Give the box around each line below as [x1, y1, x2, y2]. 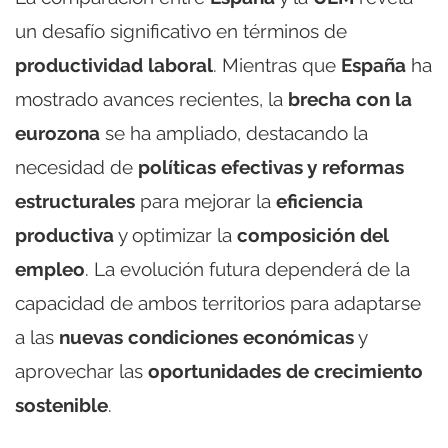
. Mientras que [213, 53, 341, 76]
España [341, 53, 406, 76]
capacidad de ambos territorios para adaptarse [15, 291, 421, 314]
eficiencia [276, 189, 363, 212]
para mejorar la [135, 189, 276, 212]
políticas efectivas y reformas [138, 155, 404, 178]
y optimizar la [114, 223, 237, 246]
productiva [15, 223, 114, 246]
